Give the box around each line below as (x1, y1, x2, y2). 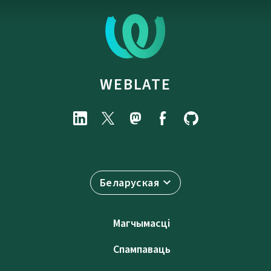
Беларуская (100, 175, 159, 190)
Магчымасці (113, 215, 170, 230)
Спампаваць (113, 241, 171, 256)
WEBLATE (100, 73, 171, 94)
